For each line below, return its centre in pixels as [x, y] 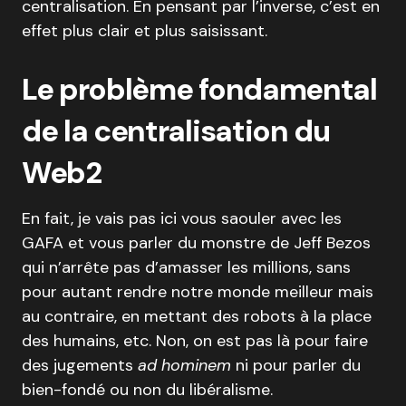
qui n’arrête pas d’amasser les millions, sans [186, 268]
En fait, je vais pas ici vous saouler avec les [182, 219]
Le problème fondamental [199, 90]
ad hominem [184, 366]
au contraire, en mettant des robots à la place [197, 317]
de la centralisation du [176, 131]
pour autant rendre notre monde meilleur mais [198, 292]
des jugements [80, 366]
